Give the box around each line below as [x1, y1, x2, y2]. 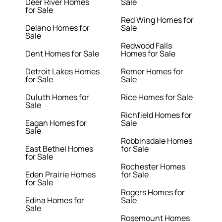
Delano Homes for [25, 22, 90, 34]
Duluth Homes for [25, 92, 90, 103]
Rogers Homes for [121, 187, 185, 198]
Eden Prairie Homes [25, 169, 96, 180]
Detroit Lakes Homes [25, 66, 100, 77]
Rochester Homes [121, 161, 185, 172]
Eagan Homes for [25, 117, 87, 129]
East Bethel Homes [25, 143, 94, 155]
